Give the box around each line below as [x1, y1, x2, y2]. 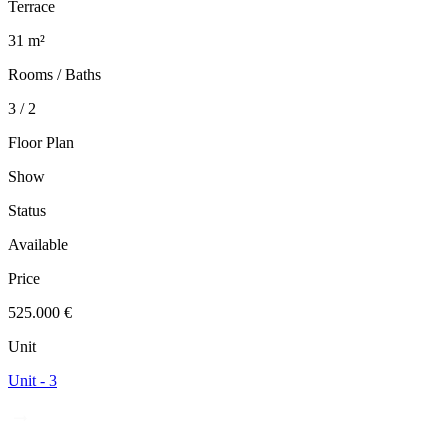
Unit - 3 [8, 372, 57, 390]
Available [8, 236, 68, 254]
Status [8, 202, 46, 220]
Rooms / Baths [8, 66, 101, 84]
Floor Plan [8, 134, 74, 152]
